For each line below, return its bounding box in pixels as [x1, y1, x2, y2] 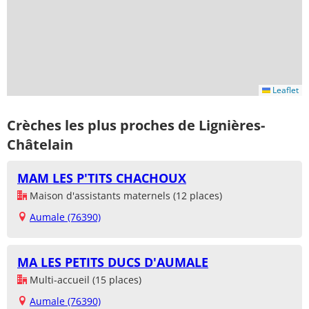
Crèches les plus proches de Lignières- [7, 115, 265, 134]
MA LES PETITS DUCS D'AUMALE [17, 254, 208, 271]
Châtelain [7, 134, 73, 154]
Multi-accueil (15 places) [27, 273, 141, 287]
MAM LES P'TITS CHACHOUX [17, 170, 186, 187]
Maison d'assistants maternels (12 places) [27, 189, 222, 203]
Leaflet [270, 84, 299, 97]
